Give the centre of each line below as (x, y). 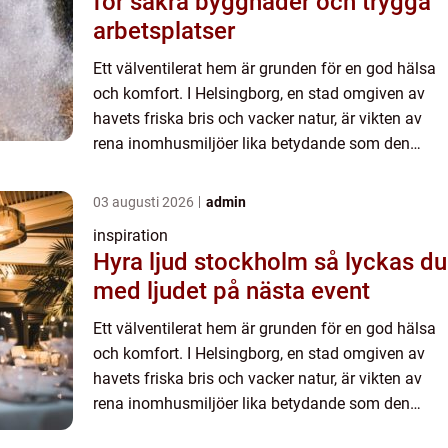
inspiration (130, 236)
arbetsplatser (164, 31)
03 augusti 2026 (145, 202)
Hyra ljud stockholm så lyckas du (203, 262)
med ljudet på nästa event (231, 291)
